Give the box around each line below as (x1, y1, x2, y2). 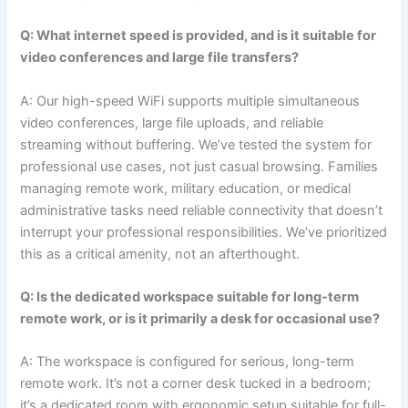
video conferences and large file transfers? (20, 49, 300, 66)
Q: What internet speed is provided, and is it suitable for (20, 27, 377, 45)
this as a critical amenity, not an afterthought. (20, 245, 301, 262)
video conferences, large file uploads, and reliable (20, 114, 324, 131)
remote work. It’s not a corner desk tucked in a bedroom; (20, 375, 372, 393)
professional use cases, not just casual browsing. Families (20, 158, 379, 175)
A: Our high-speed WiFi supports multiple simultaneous (20, 92, 361, 109)
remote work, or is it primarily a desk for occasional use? (20, 311, 381, 328)
